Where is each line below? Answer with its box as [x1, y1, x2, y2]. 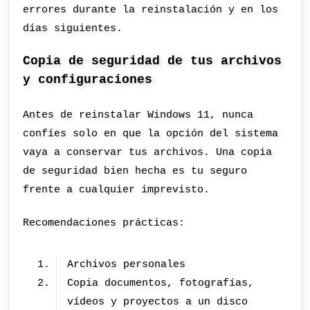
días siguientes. [23, 21, 123, 35]
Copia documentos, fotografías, [67, 276, 255, 289]
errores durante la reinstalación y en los [23, 3, 279, 16]
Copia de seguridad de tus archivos [23, 54, 282, 69]
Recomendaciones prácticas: [23, 216, 185, 229]
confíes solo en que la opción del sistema [23, 127, 279, 140]
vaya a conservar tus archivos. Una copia [23, 146, 273, 159]
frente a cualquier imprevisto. [23, 183, 210, 197]
